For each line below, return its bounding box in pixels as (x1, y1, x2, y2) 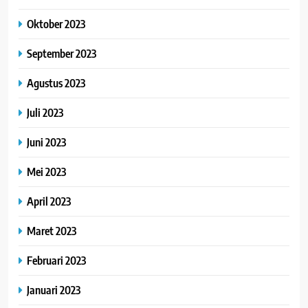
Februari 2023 (27, 253, 86, 268)
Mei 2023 (27, 164, 66, 179)
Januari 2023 (27, 283, 80, 298)
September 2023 (27, 46, 96, 61)
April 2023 (27, 194, 71, 209)
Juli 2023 (27, 105, 63, 120)
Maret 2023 (27, 223, 76, 239)
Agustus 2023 (27, 76, 85, 91)
